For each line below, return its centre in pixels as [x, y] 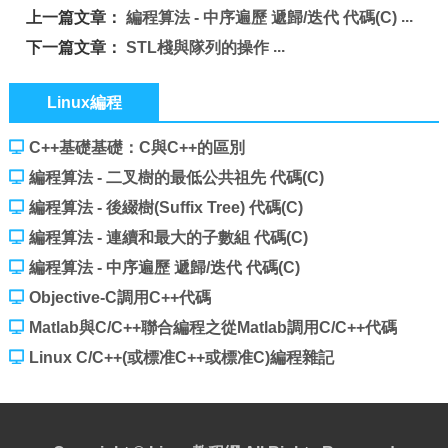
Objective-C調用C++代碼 [119, 297]
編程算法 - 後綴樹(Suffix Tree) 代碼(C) [165, 207]
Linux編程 [84, 102]
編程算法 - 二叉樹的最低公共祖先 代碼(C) [176, 177]
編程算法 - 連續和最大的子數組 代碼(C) [168, 237]
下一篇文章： [76, 47]
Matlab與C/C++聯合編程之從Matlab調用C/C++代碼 [212, 327]
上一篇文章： [76, 17]
